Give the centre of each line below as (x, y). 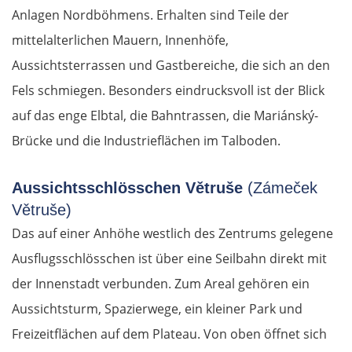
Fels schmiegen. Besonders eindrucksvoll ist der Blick (168, 91)
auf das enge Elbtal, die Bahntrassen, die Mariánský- (165, 116)
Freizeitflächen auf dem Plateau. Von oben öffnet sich (169, 334)
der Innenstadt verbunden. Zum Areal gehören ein (161, 284)
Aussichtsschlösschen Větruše (127, 188)
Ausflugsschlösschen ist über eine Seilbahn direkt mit (169, 259)
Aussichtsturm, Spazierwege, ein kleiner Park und (157, 309)
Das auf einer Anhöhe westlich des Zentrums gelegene (172, 234)
